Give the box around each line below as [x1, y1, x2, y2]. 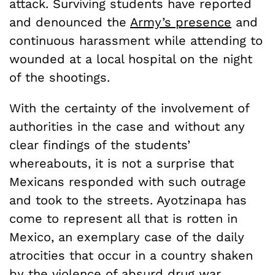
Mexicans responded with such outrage [9, 174, 246, 189]
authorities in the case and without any [9, 118, 245, 134]
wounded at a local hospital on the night [9, 51, 252, 66]
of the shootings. [9, 69, 110, 85]
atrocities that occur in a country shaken [9, 247, 253, 263]
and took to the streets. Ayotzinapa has [9, 192, 247, 207]
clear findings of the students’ [9, 137, 190, 152]
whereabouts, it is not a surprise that [9, 155, 234, 171]
